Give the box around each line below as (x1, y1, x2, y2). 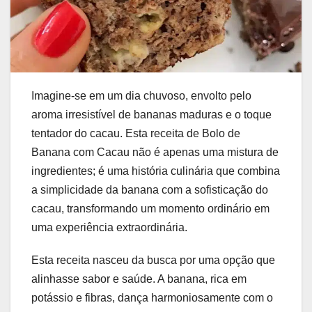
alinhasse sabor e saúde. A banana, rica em (31, 273, 247, 286)
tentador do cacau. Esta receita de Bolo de (31, 127, 240, 140)
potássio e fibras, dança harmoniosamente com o (31, 292, 273, 304)
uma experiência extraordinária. (31, 221, 187, 234)
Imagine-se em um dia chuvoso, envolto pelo (31, 90, 251, 102)
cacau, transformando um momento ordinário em (31, 203, 270, 215)
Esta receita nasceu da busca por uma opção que (31, 254, 275, 267)
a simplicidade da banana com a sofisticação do (31, 184, 268, 196)
